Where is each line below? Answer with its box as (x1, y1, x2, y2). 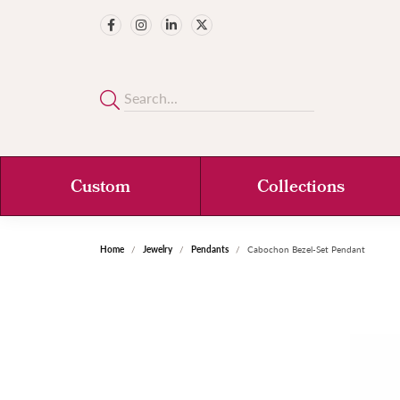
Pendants (191, 243, 229, 255)
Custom (71, 174, 130, 203)
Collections (256, 174, 345, 203)
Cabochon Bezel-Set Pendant (247, 243, 365, 255)
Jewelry (143, 243, 172, 255)
